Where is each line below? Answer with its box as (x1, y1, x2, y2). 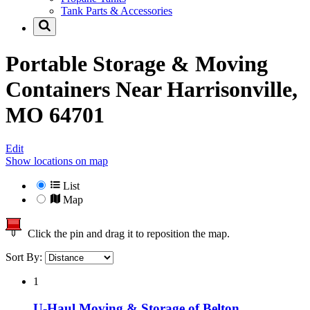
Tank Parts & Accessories (61, 5, 172, 17)
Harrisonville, (167, 76, 298, 102)
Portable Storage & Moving (6, 51, 268, 76)
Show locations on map (6, 155, 108, 167)
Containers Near (6, 76, 167, 102)
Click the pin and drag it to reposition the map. (22, 228, 230, 240)
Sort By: (6, 251, 45, 264)
